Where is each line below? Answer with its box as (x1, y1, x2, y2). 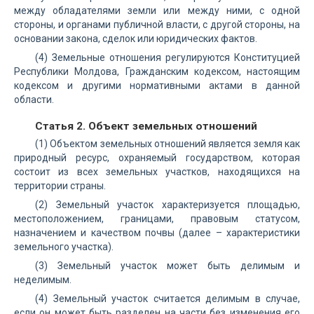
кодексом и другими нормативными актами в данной (14, 80, 300, 91)
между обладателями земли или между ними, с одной (14, 5, 300, 16)
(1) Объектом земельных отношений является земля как (35, 138, 300, 149)
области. (14, 94, 54, 105)
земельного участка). (14, 241, 114, 252)
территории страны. (14, 180, 106, 191)
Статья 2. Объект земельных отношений (35, 120, 257, 132)
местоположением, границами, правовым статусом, (14, 213, 300, 224)
